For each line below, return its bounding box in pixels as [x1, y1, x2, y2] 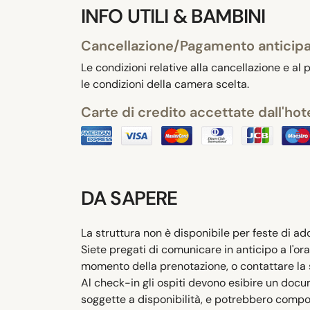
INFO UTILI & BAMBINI [81, 3, 266, 30]
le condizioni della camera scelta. [81, 77, 249, 92]
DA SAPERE [81, 185, 178, 212]
